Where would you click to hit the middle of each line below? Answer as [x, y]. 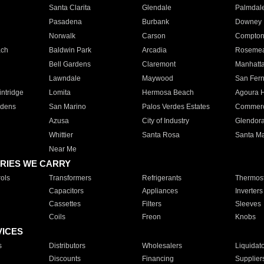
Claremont [159, 64]
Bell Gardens [70, 64]
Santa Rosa [161, 135]
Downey [248, 22]
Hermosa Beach [168, 93]
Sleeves [248, 204]
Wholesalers [162, 246]
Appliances [160, 191]
